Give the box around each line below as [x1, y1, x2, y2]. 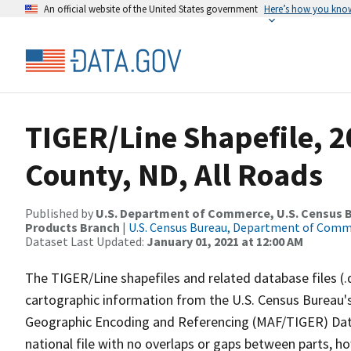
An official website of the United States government [44, 2, 258, 15]
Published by [25, 205, 96, 221]
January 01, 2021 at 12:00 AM [147, 233, 303, 249]
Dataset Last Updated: [25, 233, 147, 249]
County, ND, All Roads [25, 155, 323, 194]
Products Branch [25, 219, 120, 235]
